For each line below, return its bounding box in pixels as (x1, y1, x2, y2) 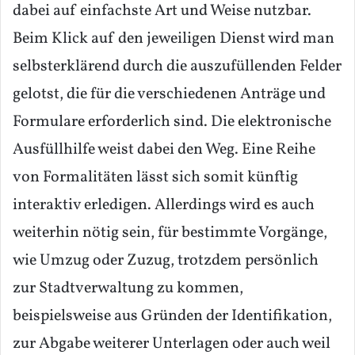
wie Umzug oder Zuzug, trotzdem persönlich (13, 250, 319, 273)
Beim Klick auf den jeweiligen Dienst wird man (13, 28, 334, 51)
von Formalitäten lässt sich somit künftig (13, 166, 298, 189)
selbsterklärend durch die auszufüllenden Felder (13, 55, 342, 78)
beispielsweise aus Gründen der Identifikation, (13, 305, 332, 328)
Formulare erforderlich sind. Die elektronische (13, 111, 331, 134)
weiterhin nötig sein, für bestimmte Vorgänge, (13, 222, 327, 245)
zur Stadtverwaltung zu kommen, (13, 277, 243, 300)
